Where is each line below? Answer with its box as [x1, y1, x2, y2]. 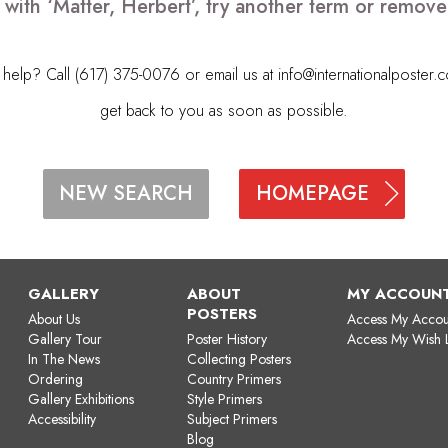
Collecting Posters [187, 348, 292, 369]
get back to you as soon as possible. [100, 98, 348, 122]
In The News [28, 348, 101, 369]
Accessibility [28, 408, 97, 429]
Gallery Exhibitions [28, 388, 135, 409]
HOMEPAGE [255, 178, 369, 208]
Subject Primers [187, 408, 278, 429]
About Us [28, 308, 81, 329]
